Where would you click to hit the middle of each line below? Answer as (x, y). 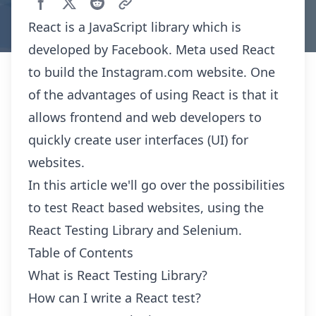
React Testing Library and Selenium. (135, 230)
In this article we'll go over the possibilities (157, 185)
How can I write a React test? (115, 298)
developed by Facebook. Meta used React (152, 49)
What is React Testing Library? (118, 275)
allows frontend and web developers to (145, 117)
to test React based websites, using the (146, 207)
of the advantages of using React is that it (153, 95)
